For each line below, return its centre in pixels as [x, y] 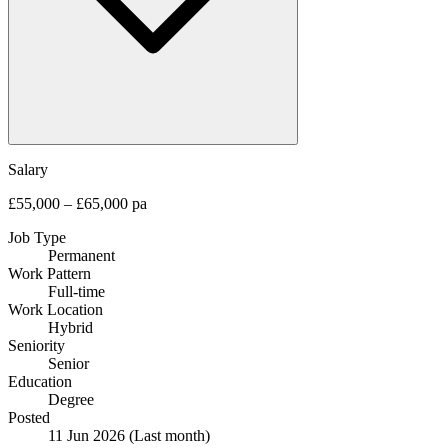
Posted [29, 417]
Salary [28, 169]
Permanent [81, 255]
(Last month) [169, 435]
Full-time [76, 291]
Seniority [36, 345]
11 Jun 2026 [88, 435]
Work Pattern [49, 273]
